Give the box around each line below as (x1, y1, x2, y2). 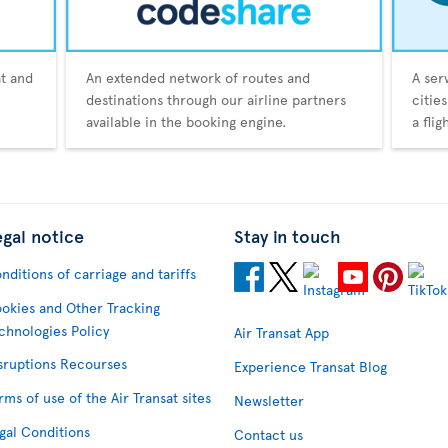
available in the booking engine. (85, 112, 286, 132)
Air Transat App (234, 323, 329, 343)
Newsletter (234, 391, 304, 411)
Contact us (234, 425, 303, 445)
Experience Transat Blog (234, 357, 387, 377)
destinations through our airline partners (85, 90, 346, 110)
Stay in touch (234, 223, 341, 249)
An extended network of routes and (85, 68, 310, 88)
